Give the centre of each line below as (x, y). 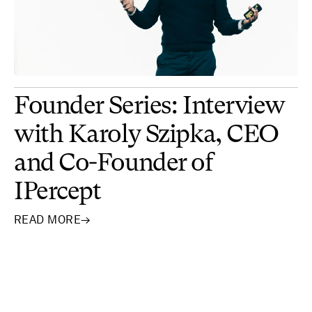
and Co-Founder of (114, 164)
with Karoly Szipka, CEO (146, 135)
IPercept (57, 193)
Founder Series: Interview (149, 107)
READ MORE (48, 219)
